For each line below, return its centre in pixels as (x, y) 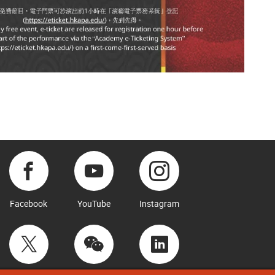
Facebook (29, 204)
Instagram (160, 204)
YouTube (94, 204)
